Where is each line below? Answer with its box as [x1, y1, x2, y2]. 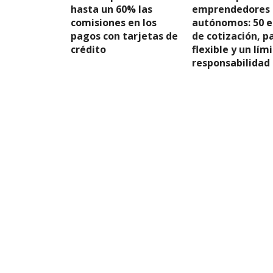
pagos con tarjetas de [71, 29, 178, 43]
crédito [71, 43, 106, 56]
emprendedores [191, 2, 270, 16]
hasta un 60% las [71, 2, 152, 16]
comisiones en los [71, 16, 157, 29]
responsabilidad [191, 56, 270, 69]
